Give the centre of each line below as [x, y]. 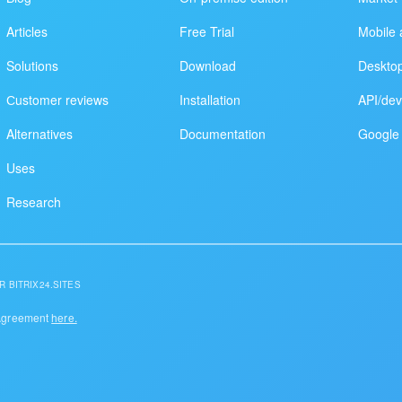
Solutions [33, 65]
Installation [210, 99]
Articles [27, 31]
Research [34, 201]
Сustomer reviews [58, 99]
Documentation [222, 133]
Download [207, 65]
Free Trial [206, 31]
